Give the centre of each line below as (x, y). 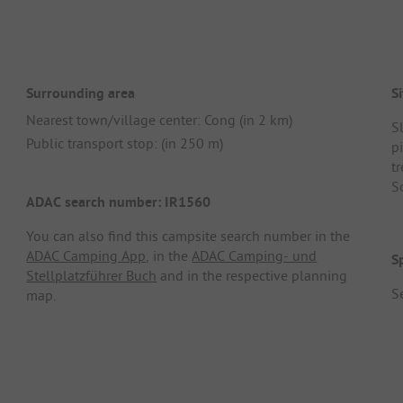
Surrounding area (81, 93)
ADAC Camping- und (255, 256)
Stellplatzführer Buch (92, 276)
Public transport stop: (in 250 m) (125, 143)
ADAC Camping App (86, 256)
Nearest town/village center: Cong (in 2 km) (160, 119)
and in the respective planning (252, 276)
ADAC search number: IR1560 (119, 202)
